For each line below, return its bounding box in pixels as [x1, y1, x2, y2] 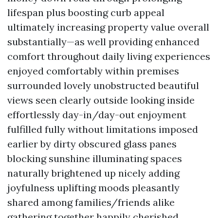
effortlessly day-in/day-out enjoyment [7, 109, 186, 121]
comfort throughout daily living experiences [7, 50, 210, 62]
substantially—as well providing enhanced [7, 36, 200, 48]
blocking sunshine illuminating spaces [7, 152, 182, 164]
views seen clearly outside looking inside [7, 94, 195, 106]
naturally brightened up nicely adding [7, 167, 180, 179]
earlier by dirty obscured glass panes [7, 138, 177, 150]
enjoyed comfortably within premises [7, 65, 179, 77]
